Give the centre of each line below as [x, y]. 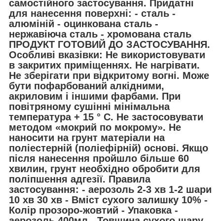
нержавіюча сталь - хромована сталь [100, 34]
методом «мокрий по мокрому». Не [95, 127]
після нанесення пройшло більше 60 [99, 158]
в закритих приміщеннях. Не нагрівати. [104, 65]
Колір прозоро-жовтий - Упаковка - [93, 210]
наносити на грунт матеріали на [87, 137]
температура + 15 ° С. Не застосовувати [106, 117]
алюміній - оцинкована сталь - [84, 23]
